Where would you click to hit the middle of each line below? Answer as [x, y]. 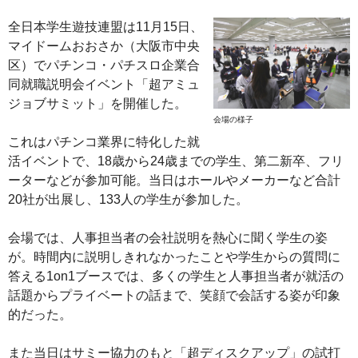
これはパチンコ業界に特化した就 [104, 141]
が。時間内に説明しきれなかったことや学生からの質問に [174, 257]
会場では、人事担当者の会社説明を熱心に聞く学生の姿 [168, 237]
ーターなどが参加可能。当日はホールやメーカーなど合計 [174, 180]
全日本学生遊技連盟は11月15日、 [105, 26]
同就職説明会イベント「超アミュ [104, 84]
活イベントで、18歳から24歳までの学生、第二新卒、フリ [176, 161]
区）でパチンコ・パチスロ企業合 [104, 65]
